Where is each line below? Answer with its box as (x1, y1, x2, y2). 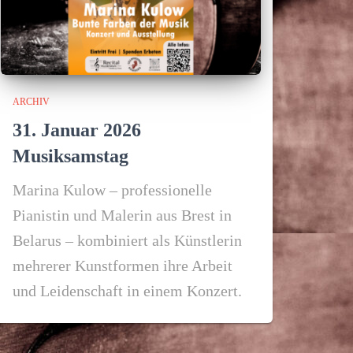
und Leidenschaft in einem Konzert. (13, 282, 242, 299)
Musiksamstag (13, 146, 128, 166)
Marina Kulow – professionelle (13, 181, 212, 199)
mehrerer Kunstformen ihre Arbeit (13, 257, 232, 274)
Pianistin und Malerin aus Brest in (13, 206, 232, 224)
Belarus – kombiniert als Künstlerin (13, 232, 242, 249)
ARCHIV (13, 96, 50, 107)
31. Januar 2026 (13, 120, 141, 140)
